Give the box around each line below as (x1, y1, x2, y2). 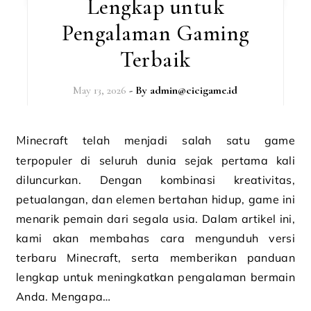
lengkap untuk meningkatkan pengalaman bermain (16, 270, 295, 284)
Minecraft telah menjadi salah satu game (16, 134, 27, 147)
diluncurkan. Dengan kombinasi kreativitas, (16, 173, 295, 187)
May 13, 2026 (73, 83, 127, 97)
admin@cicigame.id (150, 83, 238, 97)
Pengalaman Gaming (62, 19, 249, 47)
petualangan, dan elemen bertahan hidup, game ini (16, 192, 295, 206)
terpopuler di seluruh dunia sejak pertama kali (16, 153, 295, 167)
